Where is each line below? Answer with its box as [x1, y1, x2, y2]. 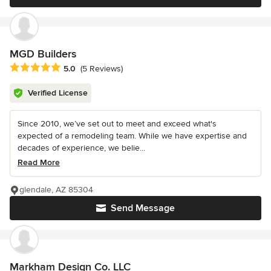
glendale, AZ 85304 [19, 184, 93, 195]
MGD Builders [10, 47, 76, 60]
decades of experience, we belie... [18, 142, 145, 153]
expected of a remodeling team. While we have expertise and [18, 130, 247, 141]
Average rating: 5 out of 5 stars [9, 61, 139, 74]
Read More [18, 157, 60, 168]
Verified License [28, 87, 88, 98]
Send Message [111, 201, 175, 214]
